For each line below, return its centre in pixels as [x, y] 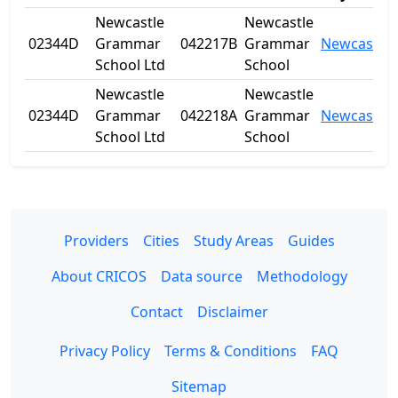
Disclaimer [232, 312]
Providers [96, 241]
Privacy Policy [105, 351]
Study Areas [233, 241]
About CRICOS [99, 276]
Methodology [302, 276]
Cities [161, 241]
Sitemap [199, 386]
